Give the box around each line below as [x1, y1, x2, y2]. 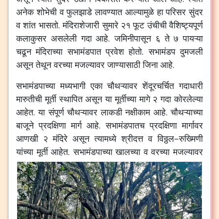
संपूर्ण [48, 106, 64, 118]
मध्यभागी [60, 80, 86, 91]
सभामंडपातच [106, 119, 145, 131]
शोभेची [36, 6, 57, 18]
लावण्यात [95, 6, 122, 18]
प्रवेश [106, 45, 125, 57]
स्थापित [59, 93, 83, 105]
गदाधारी [179, 80, 203, 91]
